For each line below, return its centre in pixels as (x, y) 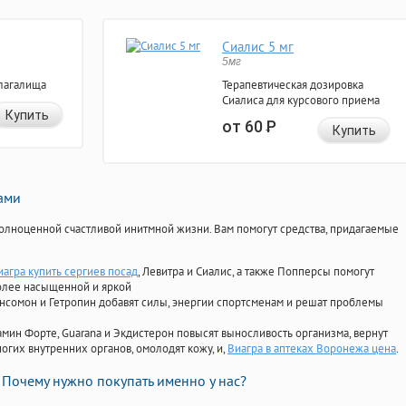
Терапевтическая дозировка (293, 85)
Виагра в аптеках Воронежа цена (312, 349)
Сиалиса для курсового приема (301, 101)
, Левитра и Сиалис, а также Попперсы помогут (256, 272)
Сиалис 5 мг (258, 47)
